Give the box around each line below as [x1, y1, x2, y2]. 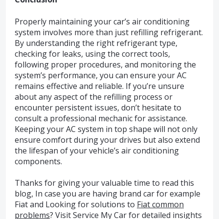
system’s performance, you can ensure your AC [15, 69, 187, 81]
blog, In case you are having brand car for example [15, 188, 200, 199]
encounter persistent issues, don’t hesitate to [15, 102, 181, 113]
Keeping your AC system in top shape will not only [15, 123, 197, 134]
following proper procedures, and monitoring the [15, 59, 196, 70]
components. [15, 155, 62, 167]
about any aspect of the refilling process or [15, 91, 173, 102]
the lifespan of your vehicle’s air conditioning [15, 145, 179, 156]
